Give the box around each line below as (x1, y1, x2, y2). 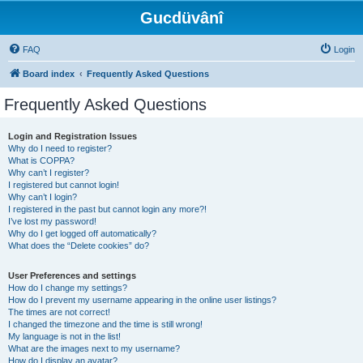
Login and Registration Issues (8, 131, 137, 141)
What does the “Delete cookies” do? (8, 241, 149, 250)
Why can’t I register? (8, 168, 89, 177)
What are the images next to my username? (8, 344, 180, 353)
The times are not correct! (8, 307, 110, 317)
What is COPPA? (8, 156, 75, 165)
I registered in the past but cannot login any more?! (8, 204, 207, 214)
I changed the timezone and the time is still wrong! (8, 319, 203, 329)
